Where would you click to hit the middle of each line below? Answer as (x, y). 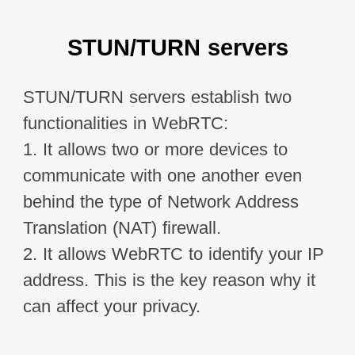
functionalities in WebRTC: (125, 123)
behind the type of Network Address (160, 202)
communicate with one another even (162, 176)
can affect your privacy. (111, 306)
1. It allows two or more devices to (155, 149)
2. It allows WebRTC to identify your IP (173, 254)
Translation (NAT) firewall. (122, 228)
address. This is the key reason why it (169, 280)
